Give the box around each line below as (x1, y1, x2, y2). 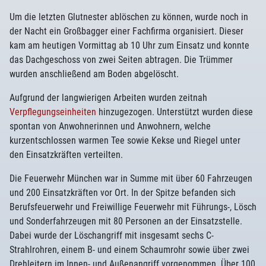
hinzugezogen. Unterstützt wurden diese (96, 106, 253, 118)
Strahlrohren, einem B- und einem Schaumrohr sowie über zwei (9, 244, 249, 255)
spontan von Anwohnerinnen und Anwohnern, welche (9, 121, 211, 132)
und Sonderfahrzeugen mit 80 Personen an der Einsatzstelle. (9, 216, 242, 227)
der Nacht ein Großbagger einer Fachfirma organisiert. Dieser (9, 26, 243, 37)
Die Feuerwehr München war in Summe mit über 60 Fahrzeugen (9, 173, 252, 184)
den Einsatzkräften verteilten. (9, 149, 123, 160)
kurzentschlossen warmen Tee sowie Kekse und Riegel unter (9, 135, 240, 146)
